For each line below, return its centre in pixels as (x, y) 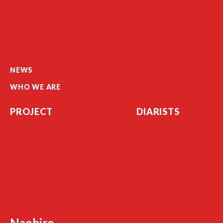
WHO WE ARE (35, 87)
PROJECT (31, 111)
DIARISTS (158, 111)
